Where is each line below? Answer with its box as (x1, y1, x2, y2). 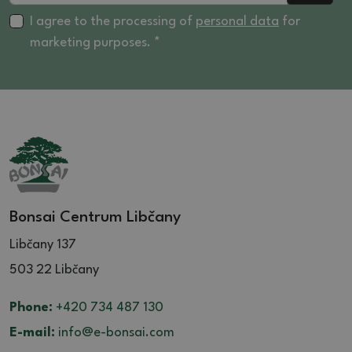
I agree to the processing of (30, 14, 196, 28)
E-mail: (9, 325, 55, 339)
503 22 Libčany (9, 262, 99, 277)
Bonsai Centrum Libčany (9, 209, 181, 225)
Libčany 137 (9, 237, 76, 251)
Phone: (9, 300, 53, 314)
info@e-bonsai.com (55, 325, 174, 339)
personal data (196, 14, 279, 28)
